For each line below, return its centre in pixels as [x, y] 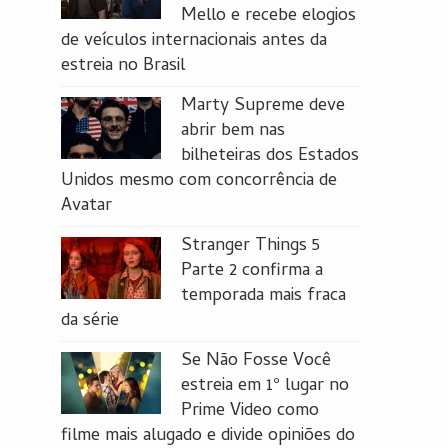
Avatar [86, 206]
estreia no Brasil [123, 66]
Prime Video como [250, 411]
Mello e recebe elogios [268, 16]
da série [90, 321]
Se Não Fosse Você [256, 361]
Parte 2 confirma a [252, 271]
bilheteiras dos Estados [270, 156]
